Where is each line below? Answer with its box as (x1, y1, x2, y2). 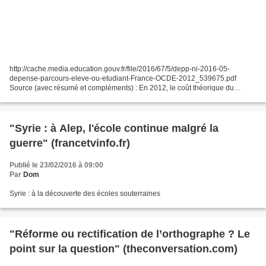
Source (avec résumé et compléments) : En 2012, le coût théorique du (9, 84, 234, 93)
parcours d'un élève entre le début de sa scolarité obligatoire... (9, 93, 210, 102)
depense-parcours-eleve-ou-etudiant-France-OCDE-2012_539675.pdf (9, 74, 236, 83)
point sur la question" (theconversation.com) (9, 243, 237, 255)
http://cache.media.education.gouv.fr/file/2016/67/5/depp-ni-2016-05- (9, 65, 230, 74)
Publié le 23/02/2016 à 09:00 (9, 161, 103, 170)
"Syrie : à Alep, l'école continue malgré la (9, 122, 218, 135)
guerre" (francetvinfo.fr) (9, 137, 130, 150)
